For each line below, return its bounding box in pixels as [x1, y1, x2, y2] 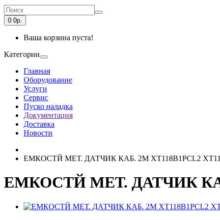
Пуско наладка [24, 102, 73, 110]
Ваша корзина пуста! [24, 33, 93, 42]
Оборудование [24, 76, 72, 84]
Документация [24, 111, 73, 119]
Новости [24, 129, 53, 137]
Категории [4, 50, 40, 58]
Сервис [24, 93, 48, 102]
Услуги [24, 84, 47, 93]
